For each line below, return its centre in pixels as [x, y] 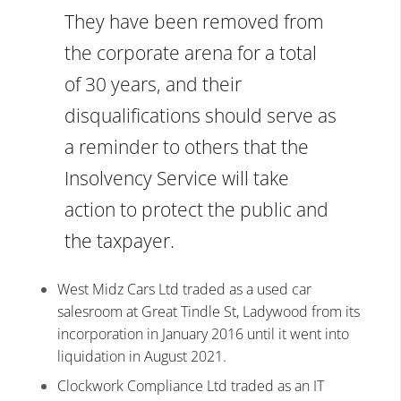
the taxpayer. [119, 241]
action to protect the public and [196, 210]
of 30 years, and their [153, 85]
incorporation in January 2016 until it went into [203, 334]
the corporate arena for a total [191, 53]
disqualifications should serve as [200, 116]
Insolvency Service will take [177, 179]
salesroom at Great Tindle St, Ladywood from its [209, 312]
